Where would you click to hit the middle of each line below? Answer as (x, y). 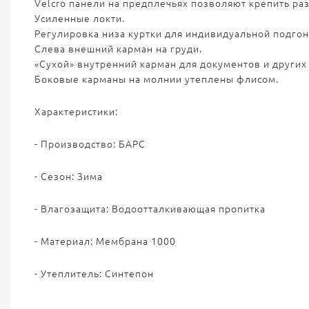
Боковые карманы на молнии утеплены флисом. (157, 79)
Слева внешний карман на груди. (118, 49)
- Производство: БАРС (90, 144)
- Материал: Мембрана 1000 (105, 241)
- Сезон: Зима (69, 177)
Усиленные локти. (80, 19)
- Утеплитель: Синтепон (94, 274)
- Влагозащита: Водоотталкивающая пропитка (150, 209)
